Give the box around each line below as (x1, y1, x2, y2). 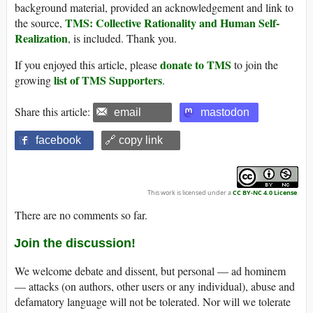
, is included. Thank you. (68, 30, 177, 45)
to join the (231, 57, 278, 72)
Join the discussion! (14, 235, 136, 250)
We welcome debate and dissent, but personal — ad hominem (15, 263, 286, 278)
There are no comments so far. (15, 207, 147, 222)
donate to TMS (160, 56, 231, 73)
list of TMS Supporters (54, 71, 162, 88)
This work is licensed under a (147, 187, 233, 197)
